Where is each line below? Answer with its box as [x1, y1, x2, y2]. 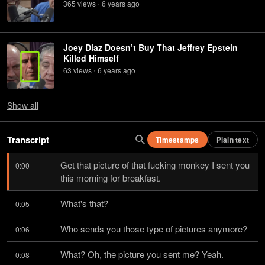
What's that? [60, 197, 108, 209]
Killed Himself [63, 52, 119, 64]
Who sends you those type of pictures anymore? [60, 222, 247, 235]
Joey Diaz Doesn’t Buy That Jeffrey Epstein [63, 41, 238, 53]
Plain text [216, 134, 249, 145]
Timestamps [156, 134, 199, 145]
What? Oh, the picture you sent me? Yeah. [60, 248, 224, 260]
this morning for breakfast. [60, 172, 161, 184]
